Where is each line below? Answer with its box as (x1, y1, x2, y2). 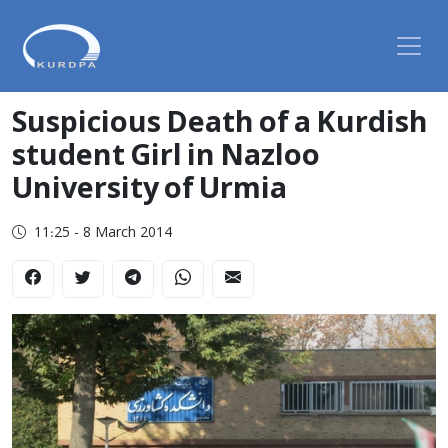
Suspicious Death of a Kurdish (12, 106, 428, 143)
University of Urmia (12, 172, 287, 209)
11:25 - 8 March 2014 (34, 224, 172, 243)
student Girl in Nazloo (12, 139, 320, 176)
